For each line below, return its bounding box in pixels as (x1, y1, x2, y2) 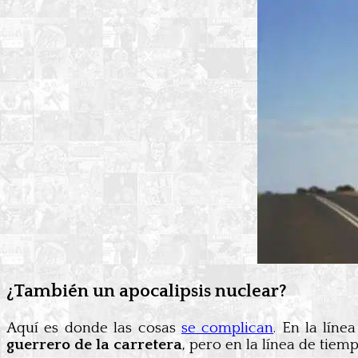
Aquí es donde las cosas (6, 319, 181, 336)
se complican (181, 319, 274, 336)
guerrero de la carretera (6, 336, 182, 353)
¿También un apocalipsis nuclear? (6, 281, 287, 302)
